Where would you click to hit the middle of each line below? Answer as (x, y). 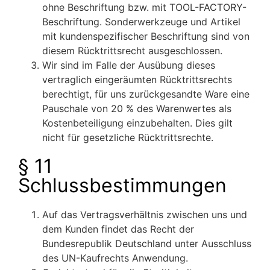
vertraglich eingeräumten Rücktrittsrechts (137, 80)
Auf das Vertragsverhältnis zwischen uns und (145, 215)
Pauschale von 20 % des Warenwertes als (137, 109)
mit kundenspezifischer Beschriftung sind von (146, 36)
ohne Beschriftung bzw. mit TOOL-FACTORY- (144, 8)
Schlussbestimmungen (122, 186)
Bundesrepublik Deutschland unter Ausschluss (147, 244)
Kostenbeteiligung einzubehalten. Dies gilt (137, 123)
